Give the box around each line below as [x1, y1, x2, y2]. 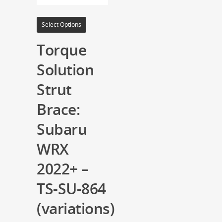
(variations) [37, 198, 114, 219]
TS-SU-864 [37, 178, 106, 199]
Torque [37, 40, 86, 60]
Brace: [37, 99, 80, 120]
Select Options [42, 20, 81, 29]
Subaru [37, 119, 87, 140]
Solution [37, 59, 94, 80]
